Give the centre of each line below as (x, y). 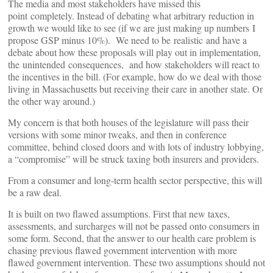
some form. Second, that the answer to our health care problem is (132, 238)
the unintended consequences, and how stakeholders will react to (134, 64)
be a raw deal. (35, 192)
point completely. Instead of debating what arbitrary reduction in (131, 16)
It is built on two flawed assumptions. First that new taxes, (119, 214)
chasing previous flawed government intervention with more (122, 250)
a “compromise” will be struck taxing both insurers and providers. (133, 159)
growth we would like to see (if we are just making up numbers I (132, 28)
